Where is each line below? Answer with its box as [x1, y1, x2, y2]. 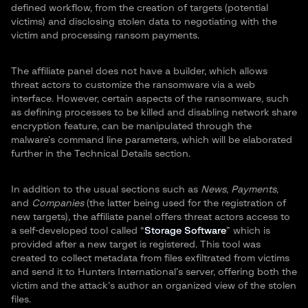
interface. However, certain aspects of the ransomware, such [11, 94, 289, 104]
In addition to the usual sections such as [11, 185, 201, 195]
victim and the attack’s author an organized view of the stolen [11, 281, 296, 291]
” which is [226, 226, 270, 236]
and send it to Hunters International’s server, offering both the [11, 267, 297, 278]
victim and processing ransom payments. [11, 31, 199, 41]
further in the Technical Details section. [11, 149, 190, 159]
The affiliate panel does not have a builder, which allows [11, 67, 267, 77]
